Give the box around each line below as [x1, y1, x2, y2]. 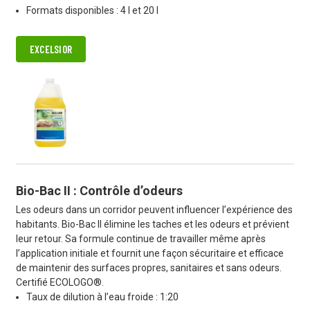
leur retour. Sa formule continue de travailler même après [15, 232, 266, 244]
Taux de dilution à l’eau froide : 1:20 [26, 291, 179, 302]
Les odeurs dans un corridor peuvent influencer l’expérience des [15, 203, 293, 215]
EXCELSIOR [29, 43, 73, 56]
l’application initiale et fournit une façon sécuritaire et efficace [15, 247, 284, 259]
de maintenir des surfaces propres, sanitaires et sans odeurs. [15, 262, 282, 273]
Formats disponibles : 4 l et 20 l [26, 4, 158, 16]
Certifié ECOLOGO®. [15, 276, 104, 288]
